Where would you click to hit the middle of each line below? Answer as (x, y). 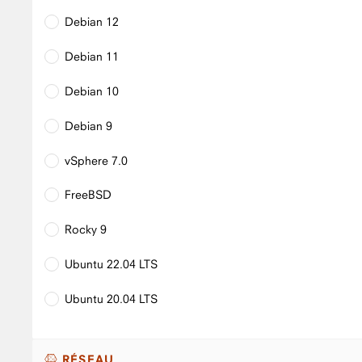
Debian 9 (88, 125)
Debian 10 (92, 90)
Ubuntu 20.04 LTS (111, 299)
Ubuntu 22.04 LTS (111, 264)
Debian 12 (92, 21)
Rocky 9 (86, 229)
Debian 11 (92, 56)
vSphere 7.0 (96, 160)
